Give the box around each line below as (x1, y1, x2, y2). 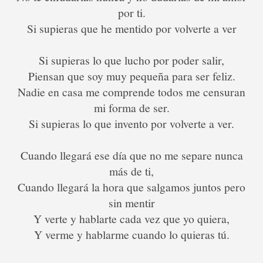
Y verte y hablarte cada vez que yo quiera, (33, 211, 230, 227)
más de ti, (109, 163, 154, 180)
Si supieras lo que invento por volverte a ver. (29, 116, 234, 132)
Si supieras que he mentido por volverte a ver (26, 21, 237, 37)
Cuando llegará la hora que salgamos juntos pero (18, 179, 245, 195)
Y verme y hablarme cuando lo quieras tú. (33, 227, 230, 243)
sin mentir (108, 195, 155, 211)
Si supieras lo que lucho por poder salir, (39, 52, 224, 69)
